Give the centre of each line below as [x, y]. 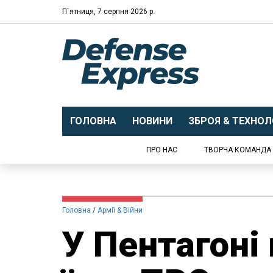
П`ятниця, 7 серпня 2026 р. [108, 11]
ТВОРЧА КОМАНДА [238, 150]
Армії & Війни [120, 210]
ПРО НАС [162, 150]
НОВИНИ [152, 121]
